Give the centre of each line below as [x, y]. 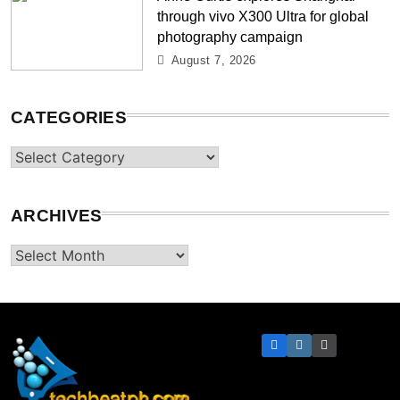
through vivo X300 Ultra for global [263, 16]
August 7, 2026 [213, 60]
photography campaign [230, 36]
